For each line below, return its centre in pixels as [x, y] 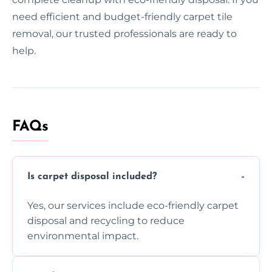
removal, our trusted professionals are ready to [124, 33]
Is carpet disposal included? [92, 177]
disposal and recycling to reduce [106, 220]
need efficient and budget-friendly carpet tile [122, 16]
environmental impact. [83, 236]
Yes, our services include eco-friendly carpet [133, 205]
